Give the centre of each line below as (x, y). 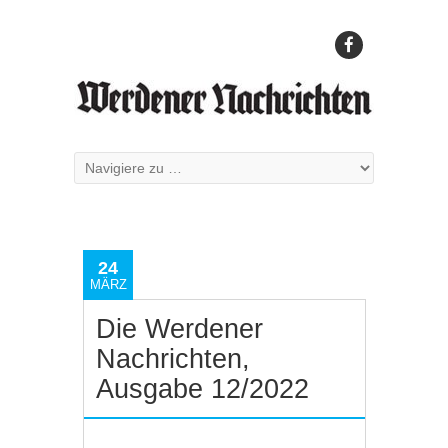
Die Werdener (180, 329)
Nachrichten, (173, 359)
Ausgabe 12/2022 (203, 389)
